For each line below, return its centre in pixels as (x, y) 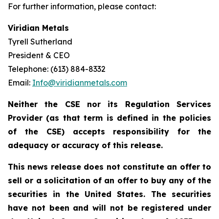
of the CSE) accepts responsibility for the (109, 131)
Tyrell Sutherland (40, 42)
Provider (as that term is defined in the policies (109, 118)
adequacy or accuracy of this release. (85, 145)
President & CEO (39, 55)
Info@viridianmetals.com (80, 83)
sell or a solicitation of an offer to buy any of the (109, 180)
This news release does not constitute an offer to (109, 167)
